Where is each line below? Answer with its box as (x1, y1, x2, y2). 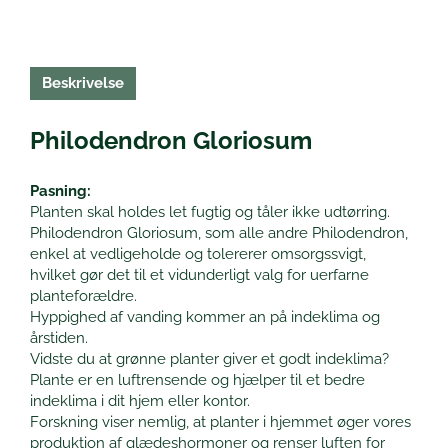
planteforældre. (30, 287, 137, 306)
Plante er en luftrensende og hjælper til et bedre (30, 371, 365, 390)
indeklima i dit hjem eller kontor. (30, 392, 250, 411)
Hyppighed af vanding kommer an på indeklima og (30, 308, 380, 327)
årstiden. (30, 329, 88, 348)
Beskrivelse (42, 74, 124, 93)
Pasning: (30, 182, 91, 201)
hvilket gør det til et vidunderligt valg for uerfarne (30, 266, 369, 285)
